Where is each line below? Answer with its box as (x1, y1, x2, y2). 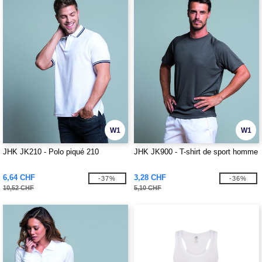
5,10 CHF (134, 184, 161, 191)
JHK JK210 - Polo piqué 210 (3, 147, 99, 156)
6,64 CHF (3, 173, 35, 182)
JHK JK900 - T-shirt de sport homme (134, 147, 258, 156)
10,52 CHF (3, 184, 34, 191)
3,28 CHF (134, 173, 166, 182)
